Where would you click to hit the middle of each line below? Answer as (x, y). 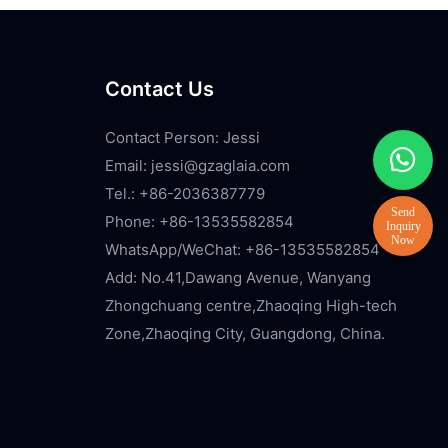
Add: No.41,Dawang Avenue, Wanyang (237, 278)
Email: (127, 166)
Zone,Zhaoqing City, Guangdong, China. (244, 334)
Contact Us (159, 89)
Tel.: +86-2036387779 (184, 194)
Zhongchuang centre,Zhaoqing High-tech (250, 306)
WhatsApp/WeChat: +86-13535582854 (242, 250)
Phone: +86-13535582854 (199, 222)
